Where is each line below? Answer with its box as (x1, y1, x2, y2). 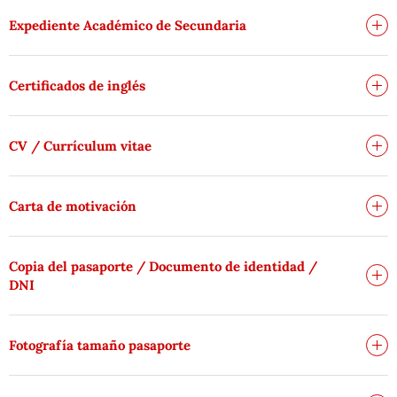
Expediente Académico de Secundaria (9, 16, 246, 34)
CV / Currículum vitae (9, 136, 152, 154)
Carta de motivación (9, 197, 136, 214)
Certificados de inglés (9, 76, 145, 94)
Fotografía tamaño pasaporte (9, 336, 191, 354)
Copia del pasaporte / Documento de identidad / (9, 257, 317, 275)
